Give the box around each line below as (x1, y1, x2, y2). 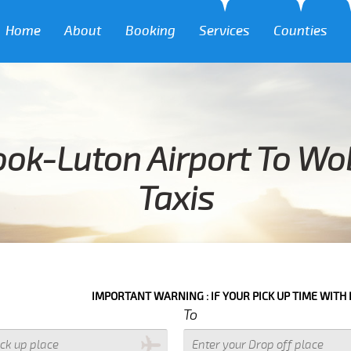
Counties (273, 23, 327, 39)
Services (199, 23, 250, 39)
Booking (125, 23, 175, 39)
